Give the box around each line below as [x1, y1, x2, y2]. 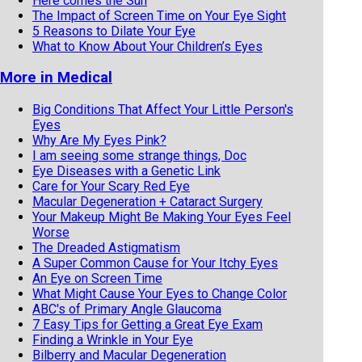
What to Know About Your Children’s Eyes [32, 38, 263, 54]
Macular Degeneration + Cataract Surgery [32, 194, 263, 210]
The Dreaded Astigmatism [32, 240, 180, 256]
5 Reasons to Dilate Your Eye [32, 23, 196, 39]
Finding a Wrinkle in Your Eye [32, 332, 193, 348]
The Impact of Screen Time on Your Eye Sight [32, 7, 286, 23]
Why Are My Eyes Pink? [32, 133, 166, 149]
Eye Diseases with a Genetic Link [32, 163, 221, 179]
